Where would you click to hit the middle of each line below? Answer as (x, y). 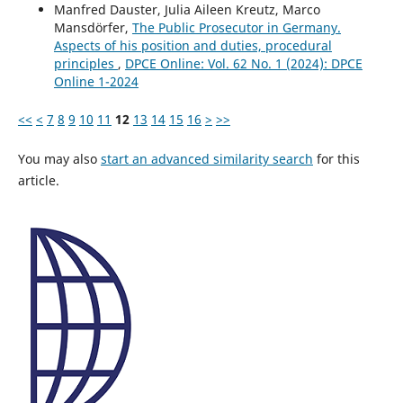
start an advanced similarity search (206, 158)
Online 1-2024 (96, 81)
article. (38, 180)
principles (85, 63)
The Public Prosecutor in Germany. (236, 27)
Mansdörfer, (93, 27)
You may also (59, 158)
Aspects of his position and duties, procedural (193, 45)
